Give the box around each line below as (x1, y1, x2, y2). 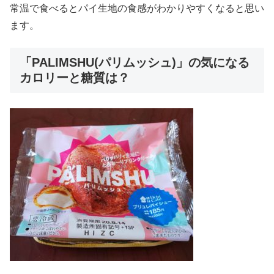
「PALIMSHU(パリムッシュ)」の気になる (20, 56, 250, 70)
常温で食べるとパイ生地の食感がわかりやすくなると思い (10, 2, 264, 13)
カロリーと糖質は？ (20, 71, 130, 85)
